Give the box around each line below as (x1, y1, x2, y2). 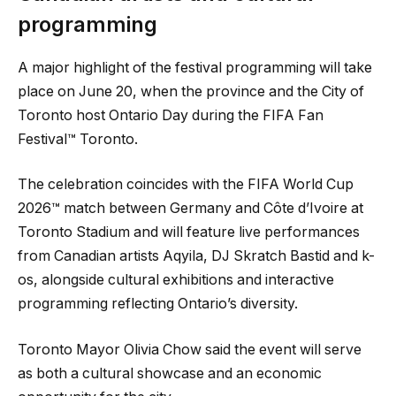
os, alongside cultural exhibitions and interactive (18, 271, 334, 289)
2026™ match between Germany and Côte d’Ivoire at (18, 200, 363, 217)
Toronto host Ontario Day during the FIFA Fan (18, 106, 324, 124)
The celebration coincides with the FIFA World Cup (18, 176, 354, 194)
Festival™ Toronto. (18, 130, 138, 148)
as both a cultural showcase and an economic (18, 364, 322, 382)
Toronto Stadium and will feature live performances (18, 224, 360, 241)
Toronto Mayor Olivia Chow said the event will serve (18, 340, 362, 358)
